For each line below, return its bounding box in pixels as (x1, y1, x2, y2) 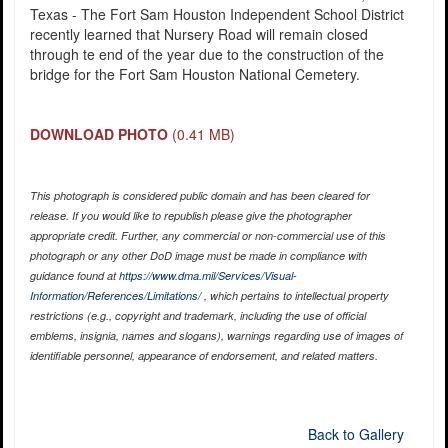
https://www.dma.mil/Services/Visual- (118, 268, 297, 284)
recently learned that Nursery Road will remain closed (29, 24, 368, 45)
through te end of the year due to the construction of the (29, 44, 384, 65)
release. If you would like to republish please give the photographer (29, 208, 352, 224)
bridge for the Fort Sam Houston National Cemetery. (29, 64, 360, 85)
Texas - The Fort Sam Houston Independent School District (29, 4, 404, 25)
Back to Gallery (307, 424, 404, 445)
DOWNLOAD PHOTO (29, 124, 168, 145)
